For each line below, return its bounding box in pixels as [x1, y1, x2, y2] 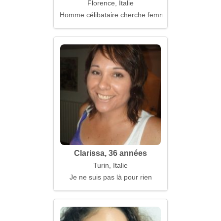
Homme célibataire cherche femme [60, 11, 169, 19]
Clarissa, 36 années [74, 149, 147, 157]
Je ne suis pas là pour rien [69, 173, 152, 181]
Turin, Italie [93, 161, 128, 169]
